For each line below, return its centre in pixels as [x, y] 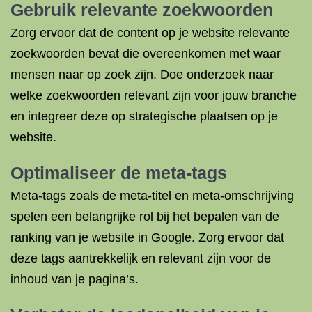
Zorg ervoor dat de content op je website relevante [150, 33]
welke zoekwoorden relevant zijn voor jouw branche [154, 95]
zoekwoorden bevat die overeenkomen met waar [146, 54]
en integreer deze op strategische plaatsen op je [144, 116]
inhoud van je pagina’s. [75, 279]
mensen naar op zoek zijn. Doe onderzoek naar [142, 75]
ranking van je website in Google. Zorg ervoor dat [147, 237]
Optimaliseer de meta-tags [119, 173]
